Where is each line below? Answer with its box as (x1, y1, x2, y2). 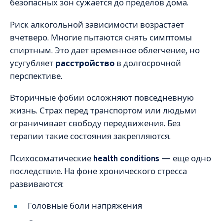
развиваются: (10, 178, 64, 189)
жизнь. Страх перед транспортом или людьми (10, 105, 196, 116)
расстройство (55, 57, 114, 69)
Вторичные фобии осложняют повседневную (10, 92, 194, 104)
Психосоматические (10, 152, 93, 164)
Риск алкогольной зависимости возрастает (10, 19, 184, 30)
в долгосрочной (114, 57, 181, 69)
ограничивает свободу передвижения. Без (10, 118, 181, 129)
